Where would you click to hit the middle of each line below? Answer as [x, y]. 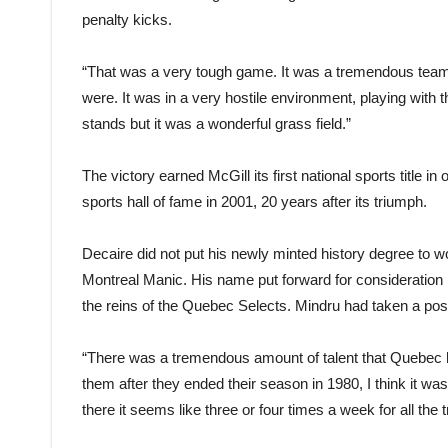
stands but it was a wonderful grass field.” [216, 123]
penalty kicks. [127, 19]
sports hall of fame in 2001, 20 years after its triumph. [254, 201]
